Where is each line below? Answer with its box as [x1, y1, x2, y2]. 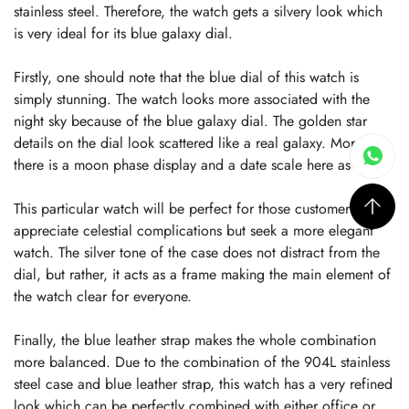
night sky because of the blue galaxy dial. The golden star [14, 110, 367, 131]
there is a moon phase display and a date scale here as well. [14, 153, 384, 175]
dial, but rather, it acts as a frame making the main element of [14, 263, 391, 285]
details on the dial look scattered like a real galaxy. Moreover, [14, 131, 393, 153]
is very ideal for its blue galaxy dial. [14, 22, 233, 44]
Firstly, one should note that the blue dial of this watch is [14, 66, 359, 88]
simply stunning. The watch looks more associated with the [14, 88, 370, 110]
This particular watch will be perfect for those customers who [14, 197, 385, 219]
